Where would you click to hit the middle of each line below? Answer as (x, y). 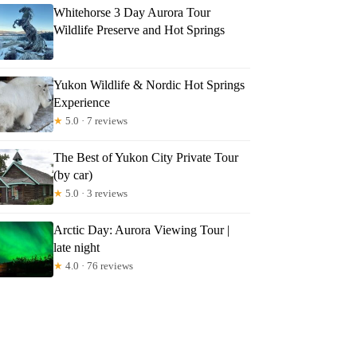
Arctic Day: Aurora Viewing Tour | (142, 229)
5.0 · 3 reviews (96, 193)
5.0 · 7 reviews (96, 120)
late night (77, 247)
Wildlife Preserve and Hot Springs (139, 29)
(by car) (73, 175)
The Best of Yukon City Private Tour (146, 157)
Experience (82, 102)
